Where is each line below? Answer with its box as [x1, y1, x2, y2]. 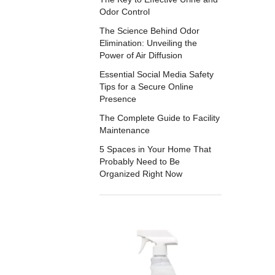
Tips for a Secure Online [99, 81, 194, 91]
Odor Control [99, 6, 150, 17]
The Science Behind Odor [99, 25, 200, 36]
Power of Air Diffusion [99, 50, 183, 60]
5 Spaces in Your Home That [99, 144, 212, 155]
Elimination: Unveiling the [99, 37, 198, 48]
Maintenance [99, 125, 150, 136]
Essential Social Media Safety [99, 69, 214, 79]
